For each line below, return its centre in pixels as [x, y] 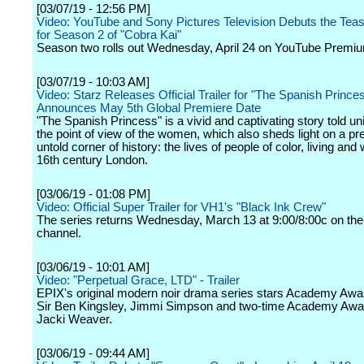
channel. [59, 233]
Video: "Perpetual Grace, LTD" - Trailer [138, 280]
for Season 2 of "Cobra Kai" [109, 35]
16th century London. [92, 160]
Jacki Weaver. [74, 319]
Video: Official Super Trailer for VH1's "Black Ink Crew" [181, 207]
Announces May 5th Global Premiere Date [149, 108]
